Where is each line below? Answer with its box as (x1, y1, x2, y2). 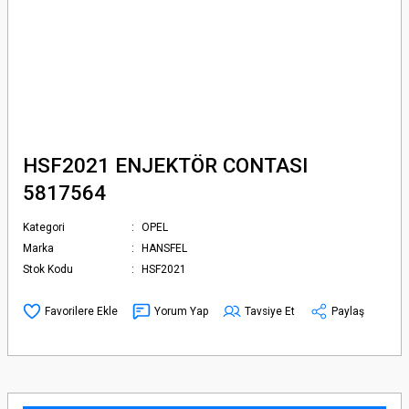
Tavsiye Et (245, 304, 295, 318)
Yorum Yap (154, 304, 208, 318)
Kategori (23, 221, 65, 234)
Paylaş (331, 304, 364, 318)
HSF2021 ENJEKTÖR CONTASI (23, 153, 308, 177)
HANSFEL (142, 242, 188, 255)
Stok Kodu (23, 263, 73, 276)
